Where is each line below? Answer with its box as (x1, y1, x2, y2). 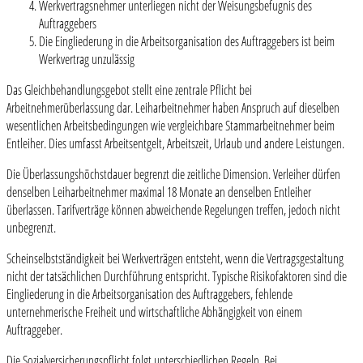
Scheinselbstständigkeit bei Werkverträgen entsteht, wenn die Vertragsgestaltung (6, 250, 344, 268)
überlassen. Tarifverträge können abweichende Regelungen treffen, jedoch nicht (6, 201, 340, 220)
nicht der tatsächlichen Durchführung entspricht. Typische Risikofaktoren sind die (6, 267, 347, 286)
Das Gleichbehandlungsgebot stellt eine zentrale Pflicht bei (6, 81, 252, 100)
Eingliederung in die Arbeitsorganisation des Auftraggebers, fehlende (6, 285, 293, 304)
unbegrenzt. (6, 219, 56, 237)
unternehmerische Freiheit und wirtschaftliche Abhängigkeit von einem (6, 303, 302, 322)
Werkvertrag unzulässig (39, 50, 135, 69)
